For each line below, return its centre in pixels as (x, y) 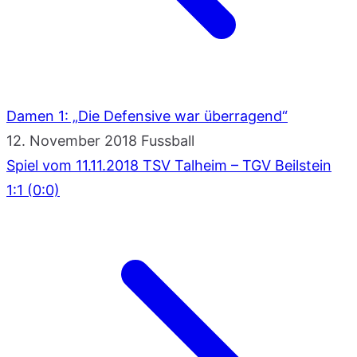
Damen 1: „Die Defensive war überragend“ (147, 116)
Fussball (168, 140)
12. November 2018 (72, 140)
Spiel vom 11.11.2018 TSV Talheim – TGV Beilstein (169, 165)
